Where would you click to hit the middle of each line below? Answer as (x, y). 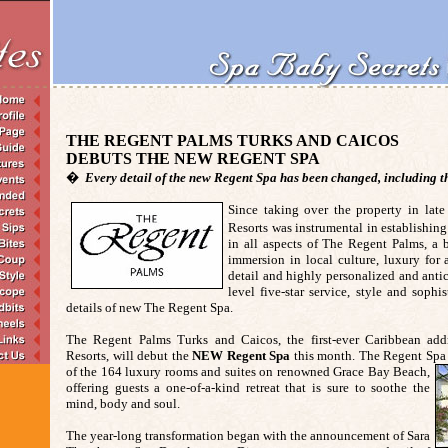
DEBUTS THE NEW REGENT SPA (193, 158)
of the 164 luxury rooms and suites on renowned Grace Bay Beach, (248, 371)
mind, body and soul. (126, 403)
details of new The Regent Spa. (152, 307)
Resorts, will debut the (129, 355)
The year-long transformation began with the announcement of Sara (248, 435)
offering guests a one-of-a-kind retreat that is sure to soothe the (248, 387)
